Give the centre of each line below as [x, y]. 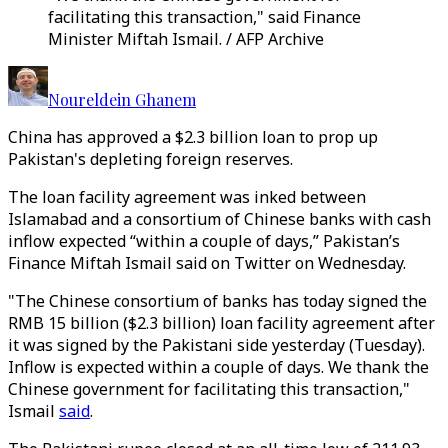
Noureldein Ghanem [122, 99]
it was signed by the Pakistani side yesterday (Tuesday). [216, 345]
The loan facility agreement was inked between [187, 197]
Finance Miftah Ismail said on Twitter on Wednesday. [207, 263]
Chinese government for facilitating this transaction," [209, 389]
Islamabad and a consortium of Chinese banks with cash [219, 219]
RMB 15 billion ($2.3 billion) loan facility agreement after [221, 323]
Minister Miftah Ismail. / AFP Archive [186, 39]
